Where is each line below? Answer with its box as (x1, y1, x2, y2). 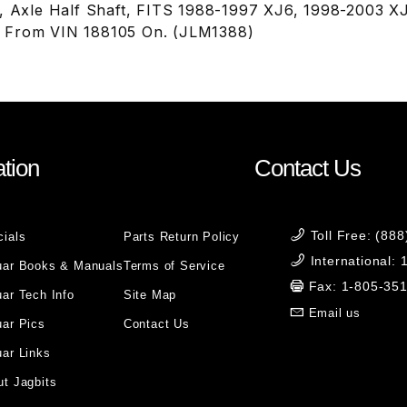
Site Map (123, 288, 177, 302)
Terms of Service (123, 259, 225, 273)
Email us (308, 306, 362, 320)
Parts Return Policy (123, 230, 240, 243)
